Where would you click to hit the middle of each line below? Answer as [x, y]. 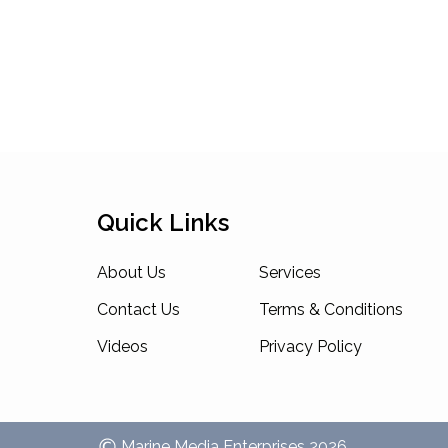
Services [290, 272]
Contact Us [138, 309]
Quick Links [163, 222]
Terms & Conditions [331, 309]
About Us [131, 272]
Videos [122, 346]
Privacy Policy [310, 346]
